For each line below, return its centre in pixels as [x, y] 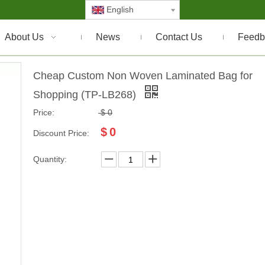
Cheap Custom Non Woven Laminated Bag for [143, 76]
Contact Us [179, 37]
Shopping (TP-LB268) [86, 95]
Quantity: [50, 159]
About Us [24, 37]
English [120, 9]
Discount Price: [61, 133]
